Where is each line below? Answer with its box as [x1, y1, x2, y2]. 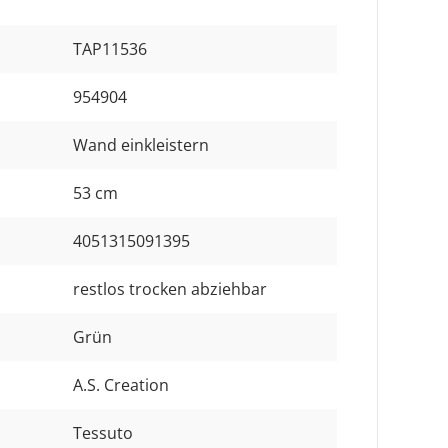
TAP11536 [73, 37, 147, 60]
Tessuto [73, 421, 133, 444]
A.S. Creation [73, 373, 169, 396]
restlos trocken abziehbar [73, 277, 267, 300]
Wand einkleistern [73, 133, 209, 156]
